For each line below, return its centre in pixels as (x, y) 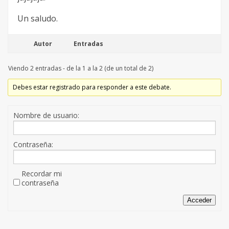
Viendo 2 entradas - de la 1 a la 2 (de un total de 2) (81, 68)
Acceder (199, 200)
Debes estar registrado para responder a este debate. (92, 87)
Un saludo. (38, 19)
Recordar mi (42, 174)
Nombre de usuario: (46, 116)
